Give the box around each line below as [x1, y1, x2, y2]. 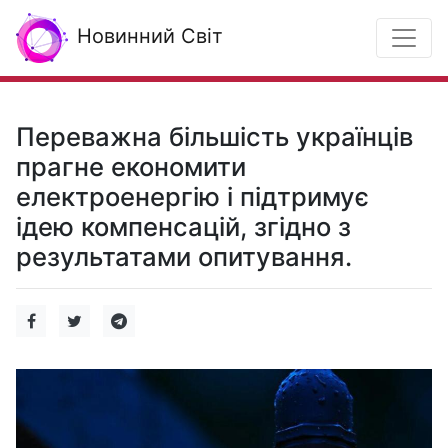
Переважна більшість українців [16, 121, 413, 152]
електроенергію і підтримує [16, 181, 369, 212]
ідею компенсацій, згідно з [16, 211, 351, 242]
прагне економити [16, 151, 246, 182]
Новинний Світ [71, 24, 223, 49]
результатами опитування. [16, 241, 352, 272]
